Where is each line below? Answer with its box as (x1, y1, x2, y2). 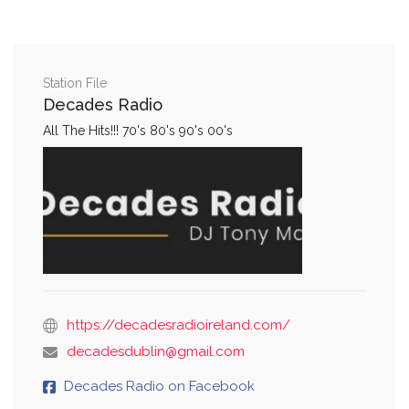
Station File (43, 75, 107, 90)
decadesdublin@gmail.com (67, 342, 245, 360)
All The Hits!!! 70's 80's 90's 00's (43, 122, 233, 138)
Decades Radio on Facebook (64, 377, 255, 394)
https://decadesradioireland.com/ (67, 316, 290, 333)
